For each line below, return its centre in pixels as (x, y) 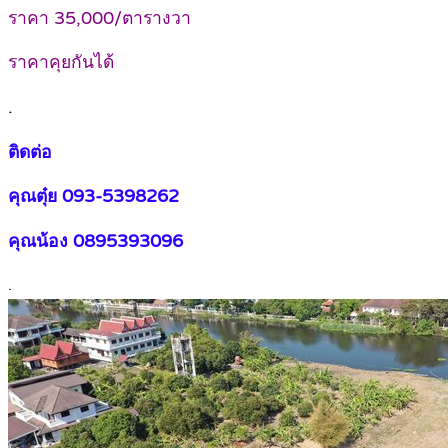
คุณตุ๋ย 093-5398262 (93, 197)
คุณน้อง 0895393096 (95, 241)
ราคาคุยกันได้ (61, 63)
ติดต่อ (30, 152)
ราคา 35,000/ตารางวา (99, 18)
